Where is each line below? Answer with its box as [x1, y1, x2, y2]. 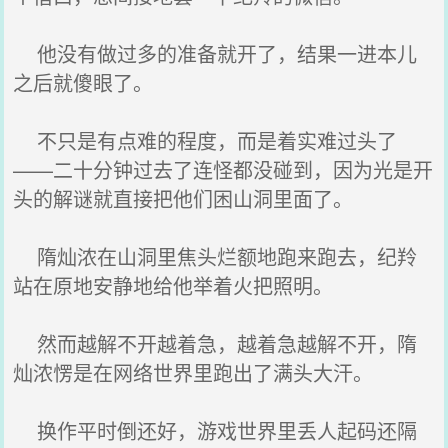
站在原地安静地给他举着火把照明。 [13, 271, 334, 300]
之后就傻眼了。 [13, 68, 154, 97]
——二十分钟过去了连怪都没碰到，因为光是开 [13, 155, 434, 184]
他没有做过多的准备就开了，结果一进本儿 [13, 39, 418, 68]
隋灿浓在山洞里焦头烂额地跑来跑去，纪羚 [13, 242, 418, 271]
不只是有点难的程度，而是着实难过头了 [13, 126, 398, 155]
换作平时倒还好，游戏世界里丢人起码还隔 [13, 416, 418, 445]
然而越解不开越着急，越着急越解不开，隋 [13, 329, 418, 358]
